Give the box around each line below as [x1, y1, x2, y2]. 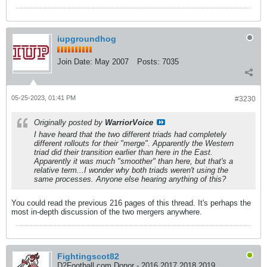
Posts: [137, 57, 160, 66]
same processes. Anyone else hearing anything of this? [34, 175, 226, 184]
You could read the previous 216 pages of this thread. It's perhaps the [11, 198, 251, 207]
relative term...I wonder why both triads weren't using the [34, 166, 228, 175]
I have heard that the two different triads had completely [34, 130, 226, 139]
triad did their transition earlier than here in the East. [34, 148, 213, 157]
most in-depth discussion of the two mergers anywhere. [11, 207, 202, 216]
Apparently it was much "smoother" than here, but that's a [34, 157, 233, 166]
